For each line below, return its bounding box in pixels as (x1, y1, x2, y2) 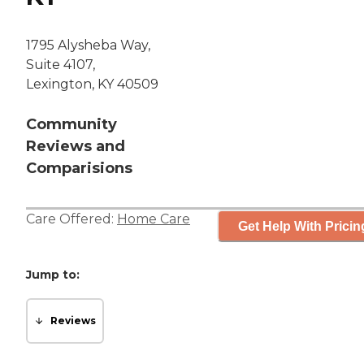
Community (26, 115, 117, 134)
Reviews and (26, 137, 125, 156)
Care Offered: (26, 211, 117, 227)
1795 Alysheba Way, (26, 37, 150, 54)
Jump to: (26, 267, 80, 283)
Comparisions (26, 159, 132, 178)
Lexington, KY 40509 (26, 76, 158, 93)
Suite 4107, (26, 57, 95, 73)
